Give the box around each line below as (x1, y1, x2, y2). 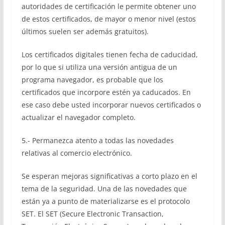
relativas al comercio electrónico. (21, 148, 132, 158)
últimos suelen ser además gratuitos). (21, 27, 149, 36)
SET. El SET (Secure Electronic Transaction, (21, 209, 164, 218)
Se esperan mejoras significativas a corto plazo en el (21, 171, 197, 181)
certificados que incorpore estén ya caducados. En (21, 87, 191, 97)
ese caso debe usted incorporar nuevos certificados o (21, 100, 201, 109)
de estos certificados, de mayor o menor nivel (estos (21, 14, 196, 24)
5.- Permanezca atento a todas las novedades (21, 136, 174, 145)
